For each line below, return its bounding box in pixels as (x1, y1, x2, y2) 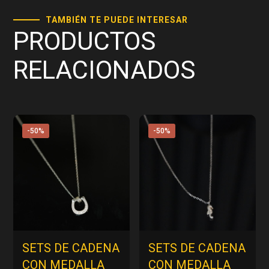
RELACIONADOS (13, 55, 196, 85)
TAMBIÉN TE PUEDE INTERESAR (46, 14, 189, 25)
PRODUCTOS (13, 26, 156, 56)
